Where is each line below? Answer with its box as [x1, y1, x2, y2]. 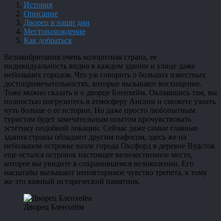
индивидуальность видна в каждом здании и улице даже [4, 61, 195, 70]
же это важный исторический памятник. [4, 177, 141, 185]
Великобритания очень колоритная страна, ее [4, 52, 157, 61]
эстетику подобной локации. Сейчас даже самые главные [4, 123, 198, 132]
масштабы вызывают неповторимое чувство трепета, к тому [4, 168, 207, 177]
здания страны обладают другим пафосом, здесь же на [4, 132, 186, 141]
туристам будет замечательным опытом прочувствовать [4, 114, 191, 123]
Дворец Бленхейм [24, 202, 84, 211]
